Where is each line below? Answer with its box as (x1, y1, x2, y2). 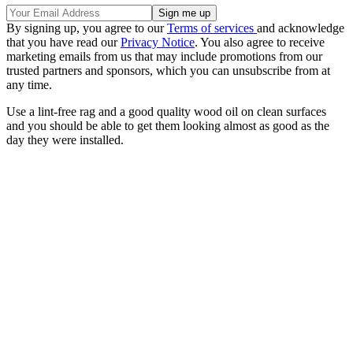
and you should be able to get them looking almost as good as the (6, 118, 329, 132)
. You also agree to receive (195, 35, 325, 49)
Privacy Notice (121, 35, 195, 49)
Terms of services (167, 20, 257, 35)
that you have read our (6, 35, 121, 49)
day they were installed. (6, 132, 124, 147)
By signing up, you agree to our (6, 20, 167, 35)
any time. (6, 77, 52, 91)
